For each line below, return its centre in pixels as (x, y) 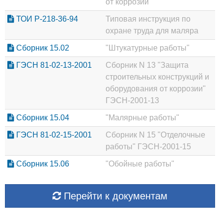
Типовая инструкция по (148, 19)
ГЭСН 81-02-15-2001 (53, 135)
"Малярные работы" (142, 118)
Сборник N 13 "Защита (147, 65)
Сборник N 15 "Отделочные (155, 135)
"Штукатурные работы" (148, 48)
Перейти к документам (114, 196)
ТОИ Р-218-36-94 (46, 19)
